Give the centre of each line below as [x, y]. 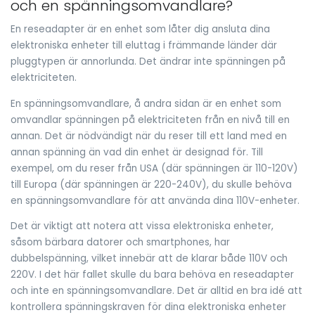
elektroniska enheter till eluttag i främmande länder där [144, 46]
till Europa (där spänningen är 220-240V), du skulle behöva [151, 184]
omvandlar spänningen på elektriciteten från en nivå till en [150, 120]
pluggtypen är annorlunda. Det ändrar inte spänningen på [148, 62]
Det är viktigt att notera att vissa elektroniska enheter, [142, 226]
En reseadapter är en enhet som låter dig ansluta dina [140, 30]
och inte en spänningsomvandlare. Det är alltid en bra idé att [156, 291]
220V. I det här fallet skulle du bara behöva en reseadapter [152, 275]
